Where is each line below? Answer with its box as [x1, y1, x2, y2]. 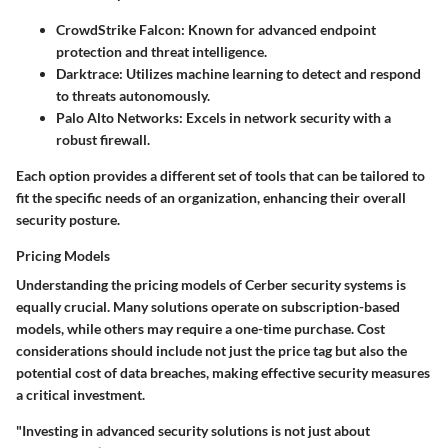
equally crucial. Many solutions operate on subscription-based [16, 297, 400, 315]
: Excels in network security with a [179, 108, 391, 126]
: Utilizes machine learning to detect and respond [119, 64, 421, 82]
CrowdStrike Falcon [56, 20, 181, 38]
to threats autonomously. [56, 86, 210, 104]
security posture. [16, 210, 120, 228]
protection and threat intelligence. [56, 42, 267, 60]
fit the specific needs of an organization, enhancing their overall [16, 188, 406, 206]
